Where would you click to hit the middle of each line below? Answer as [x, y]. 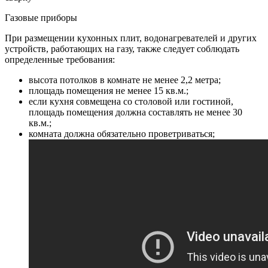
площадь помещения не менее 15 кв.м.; [109, 90]
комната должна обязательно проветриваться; [122, 133]
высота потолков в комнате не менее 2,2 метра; [125, 80]
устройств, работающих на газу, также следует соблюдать [122, 48]
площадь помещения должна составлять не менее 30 [135, 112]
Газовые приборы [41, 17]
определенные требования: [60, 59]
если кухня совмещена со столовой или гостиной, [131, 101]
